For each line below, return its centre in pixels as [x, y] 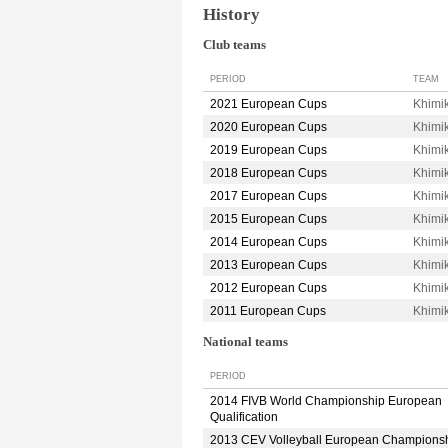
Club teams [234, 45]
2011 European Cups [268, 311]
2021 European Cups [268, 104]
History [231, 14]
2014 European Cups [268, 242]
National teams [245, 342]
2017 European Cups [268, 196]
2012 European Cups [268, 288]
